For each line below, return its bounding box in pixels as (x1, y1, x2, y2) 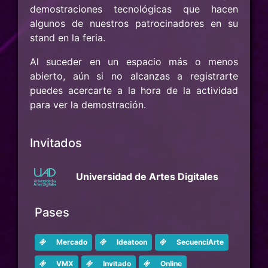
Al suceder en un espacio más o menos (30, 56, 238, 68)
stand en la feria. (30, 32, 105, 44)
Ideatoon (117, 237, 147, 246)
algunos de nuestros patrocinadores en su (30, 17, 238, 29)
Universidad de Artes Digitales (76, 170, 218, 183)
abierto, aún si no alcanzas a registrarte (30, 70, 238, 82)
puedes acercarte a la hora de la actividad (30, 84, 238, 96)
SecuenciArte (176, 237, 224, 246)
